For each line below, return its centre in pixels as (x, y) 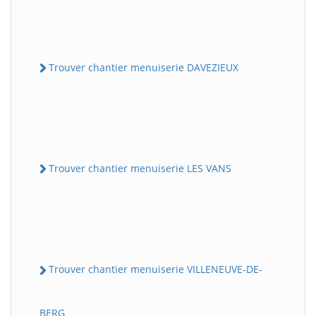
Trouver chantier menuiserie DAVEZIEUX (144, 67)
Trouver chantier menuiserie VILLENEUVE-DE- (156, 269)
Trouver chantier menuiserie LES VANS (140, 169)
